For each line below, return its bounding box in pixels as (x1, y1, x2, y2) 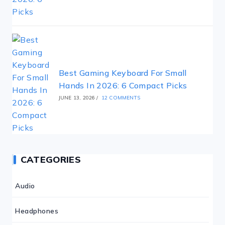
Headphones (15, 206, 58, 215)
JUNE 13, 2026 (58, 94, 95, 101)
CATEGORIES (21, 154, 81, 165)
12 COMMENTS (101, 94, 141, 101)
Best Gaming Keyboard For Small (58, 68, 187, 78)
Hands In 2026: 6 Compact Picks (58, 80, 187, 90)
